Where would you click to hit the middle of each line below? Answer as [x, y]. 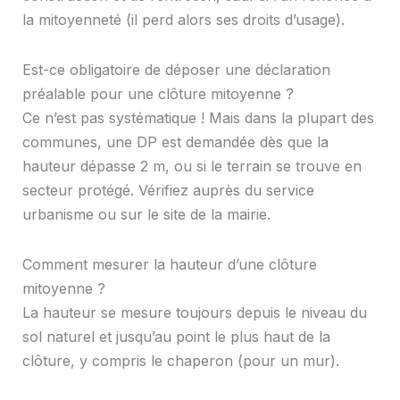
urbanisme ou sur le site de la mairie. [146, 215]
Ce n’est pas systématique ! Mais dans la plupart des [198, 118]
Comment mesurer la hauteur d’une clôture [169, 265]
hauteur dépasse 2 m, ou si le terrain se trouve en [192, 167]
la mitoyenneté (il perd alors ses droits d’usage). [183, 19]
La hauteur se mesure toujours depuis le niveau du [194, 313]
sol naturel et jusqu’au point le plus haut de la [176, 337]
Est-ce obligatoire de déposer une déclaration [176, 70]
